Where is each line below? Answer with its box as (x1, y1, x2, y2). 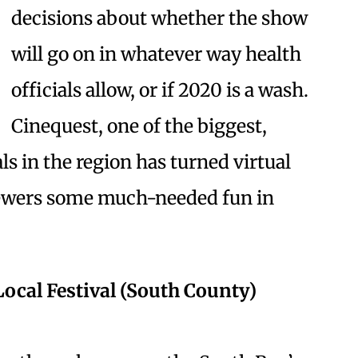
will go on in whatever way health (11, 42, 301, 66)
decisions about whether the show (11, 6, 308, 30)
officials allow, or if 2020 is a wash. (11, 78, 308, 102)
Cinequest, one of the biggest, (11, 114, 267, 138)
